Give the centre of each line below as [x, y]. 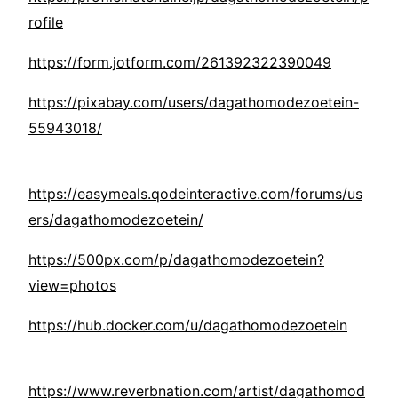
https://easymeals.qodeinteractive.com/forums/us [195, 194]
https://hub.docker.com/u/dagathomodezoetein [188, 326]
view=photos [72, 286]
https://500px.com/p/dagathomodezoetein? [176, 260]
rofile [46, 23]
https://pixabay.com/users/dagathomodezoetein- [194, 103]
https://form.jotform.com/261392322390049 [180, 63]
